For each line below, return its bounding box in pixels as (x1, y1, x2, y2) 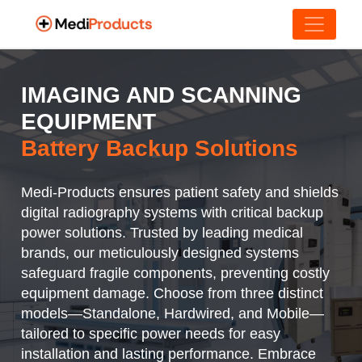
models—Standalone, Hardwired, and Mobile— (21, 305, 325, 322)
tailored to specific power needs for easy (21, 326, 281, 343)
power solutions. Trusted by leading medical (21, 225, 304, 242)
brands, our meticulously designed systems (21, 245, 300, 262)
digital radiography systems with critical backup (21, 204, 324, 221)
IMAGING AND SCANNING (21, 82, 302, 108)
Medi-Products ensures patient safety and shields (21, 184, 339, 201)
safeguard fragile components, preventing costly (21, 265, 330, 282)
